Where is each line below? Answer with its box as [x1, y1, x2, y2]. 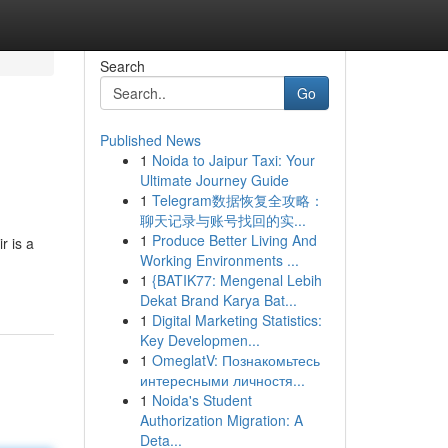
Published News [99, 130, 201, 150]
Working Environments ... [139, 250, 299, 270]
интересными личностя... [139, 370, 305, 390]
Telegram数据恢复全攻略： [151, 190, 324, 210]
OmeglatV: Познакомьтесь [151, 350, 320, 370]
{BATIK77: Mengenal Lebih [151, 270, 322, 290]
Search [99, 56, 145, 76]
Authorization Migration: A [139, 410, 303, 430]
